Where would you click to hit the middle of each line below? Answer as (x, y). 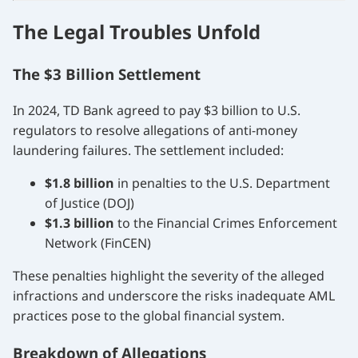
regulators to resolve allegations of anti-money (155, 131)
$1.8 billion (80, 183)
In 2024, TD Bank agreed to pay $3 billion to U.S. (157, 111)
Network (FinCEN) (98, 243)
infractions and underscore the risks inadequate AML (174, 296)
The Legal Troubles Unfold (137, 31)
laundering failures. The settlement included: (148, 151)
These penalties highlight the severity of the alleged (169, 276)
